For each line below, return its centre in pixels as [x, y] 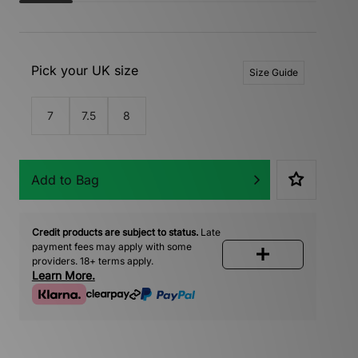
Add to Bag [65, 179]
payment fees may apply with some [111, 246]
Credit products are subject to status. [115, 232]
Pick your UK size [84, 70]
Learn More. [63, 275]
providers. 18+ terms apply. [92, 261]
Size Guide [273, 72]
